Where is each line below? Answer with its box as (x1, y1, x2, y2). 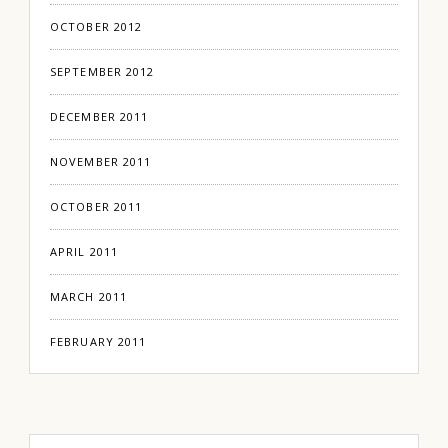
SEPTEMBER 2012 (50, 64, 155, 80)
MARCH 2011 (50, 289, 127, 305)
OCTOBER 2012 (50, 19, 143, 35)
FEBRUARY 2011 (50, 334, 147, 350)
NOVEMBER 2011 (50, 154, 152, 170)
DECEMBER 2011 (50, 109, 149, 125)
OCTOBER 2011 (50, 199, 143, 215)
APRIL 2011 (50, 244, 118, 260)
